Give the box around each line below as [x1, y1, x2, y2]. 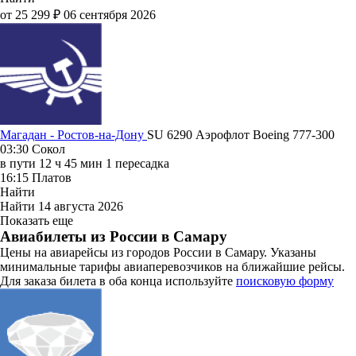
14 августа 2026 [38, 199, 123, 213]
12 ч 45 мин [39, 156, 103, 170]
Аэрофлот [195, 127, 253, 141]
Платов [32, 170, 72, 184]
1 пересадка [106, 156, 169, 170]
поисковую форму [236, 273, 334, 288]
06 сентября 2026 [64, 7, 156, 21]
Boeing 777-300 [253, 127, 335, 141]
